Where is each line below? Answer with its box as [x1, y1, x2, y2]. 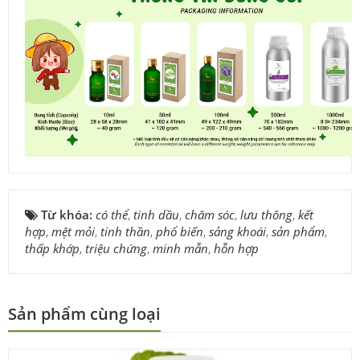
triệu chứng [85, 240, 147, 257]
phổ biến [156, 223, 203, 240]
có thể [96, 207, 128, 223]
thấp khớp [25, 240, 80, 257]
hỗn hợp [214, 240, 259, 257]
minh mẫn [153, 240, 208, 257]
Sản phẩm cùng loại [8, 303, 161, 325]
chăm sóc [185, 207, 235, 223]
